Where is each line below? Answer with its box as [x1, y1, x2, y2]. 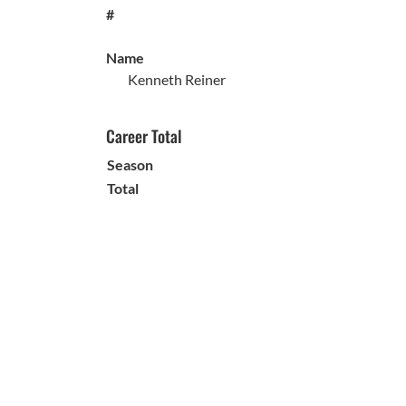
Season [107, 156, 153, 173]
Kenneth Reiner [128, 71, 226, 88]
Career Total [106, 124, 182, 148]
